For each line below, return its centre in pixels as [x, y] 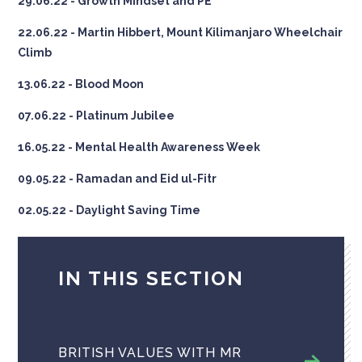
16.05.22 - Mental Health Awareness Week [139, 147]
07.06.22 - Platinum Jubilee [97, 115]
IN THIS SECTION [152, 278]
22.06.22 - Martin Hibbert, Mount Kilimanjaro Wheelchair [181, 32]
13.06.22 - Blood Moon [81, 84]
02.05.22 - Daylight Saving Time [109, 210]
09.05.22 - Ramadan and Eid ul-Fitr [118, 178]
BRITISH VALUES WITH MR [150, 352]
